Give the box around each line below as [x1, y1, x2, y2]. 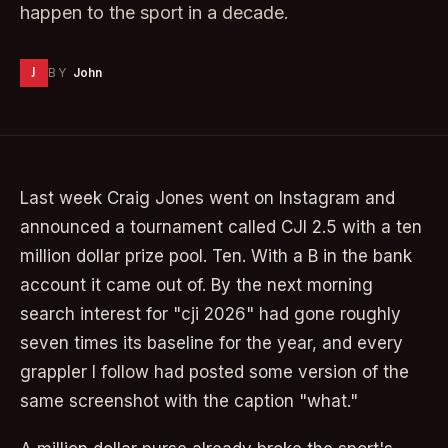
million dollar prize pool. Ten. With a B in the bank [20, 246, 412, 266]
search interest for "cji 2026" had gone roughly [20, 304, 401, 324]
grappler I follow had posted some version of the [20, 362, 409, 382]
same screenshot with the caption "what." [20, 391, 358, 411]
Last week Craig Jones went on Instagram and [20, 188, 395, 208]
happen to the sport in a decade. [20, 2, 289, 23]
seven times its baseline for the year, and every [20, 333, 403, 353]
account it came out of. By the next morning [20, 275, 373, 295]
